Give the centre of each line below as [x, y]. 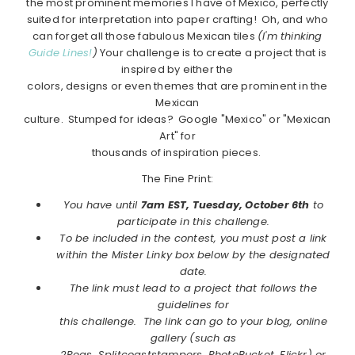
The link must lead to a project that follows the [193, 288]
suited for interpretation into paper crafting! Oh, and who [177, 20]
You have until [102, 205]
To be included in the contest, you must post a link [193, 239]
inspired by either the [177, 70]
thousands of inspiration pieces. [177, 153]
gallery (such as [193, 338]
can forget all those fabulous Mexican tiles [145, 36]
